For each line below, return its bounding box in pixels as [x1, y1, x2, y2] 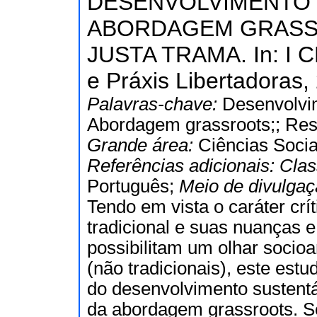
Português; [87, 176, 179, 196]
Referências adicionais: [87, 156, 279, 175]
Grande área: [87, 135, 198, 155]
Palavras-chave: [87, 94, 222, 114]
